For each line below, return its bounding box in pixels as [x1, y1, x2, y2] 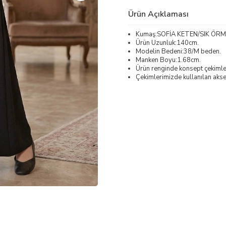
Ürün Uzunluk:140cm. [136, 38, 199, 47]
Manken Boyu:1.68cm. [136, 55, 201, 65]
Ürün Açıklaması [128, 8, 189, 20]
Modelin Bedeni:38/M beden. [136, 46, 221, 56]
